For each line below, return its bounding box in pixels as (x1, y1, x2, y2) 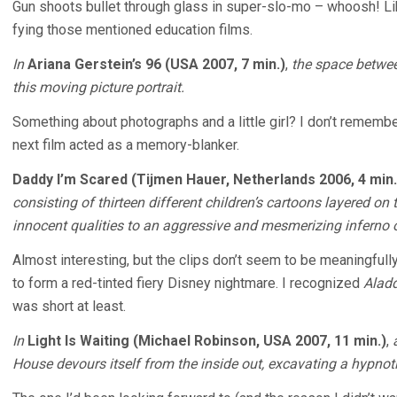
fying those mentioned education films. (12, 21, 253, 38)
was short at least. (12, 298, 126, 315)
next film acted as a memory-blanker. (12, 136, 239, 153)
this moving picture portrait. (12, 79, 184, 96)
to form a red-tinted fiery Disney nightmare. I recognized (12, 275, 363, 292)
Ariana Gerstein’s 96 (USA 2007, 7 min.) (27, 56, 285, 73)
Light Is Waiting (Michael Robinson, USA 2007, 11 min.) (27, 332, 386, 349)
